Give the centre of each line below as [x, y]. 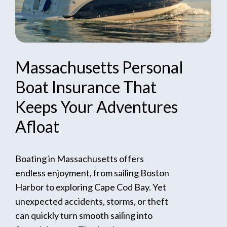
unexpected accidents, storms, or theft [92, 201]
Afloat [37, 126]
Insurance [86, 87]
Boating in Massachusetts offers [80, 158]
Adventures [137, 106]
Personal [153, 67]
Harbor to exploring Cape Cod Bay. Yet [91, 187]
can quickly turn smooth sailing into [84, 215]
